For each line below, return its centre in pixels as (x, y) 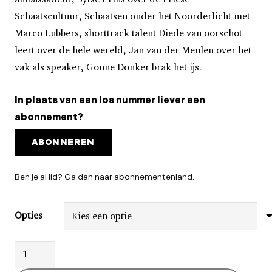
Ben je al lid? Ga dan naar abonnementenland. (104, 177)
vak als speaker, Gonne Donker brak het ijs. (108, 67)
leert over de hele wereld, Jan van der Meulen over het (133, 50)
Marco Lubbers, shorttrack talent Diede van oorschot (128, 33)
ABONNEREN (63, 143)
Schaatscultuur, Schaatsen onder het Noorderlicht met (132, 16)
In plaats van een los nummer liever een (110, 101)
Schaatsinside (44, 248)
